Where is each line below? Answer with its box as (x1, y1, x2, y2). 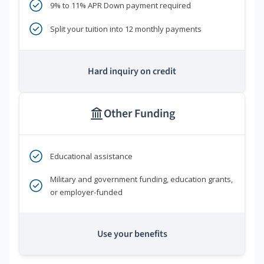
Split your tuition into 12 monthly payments (50, 24, 202, 35)
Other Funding (103, 105, 175, 123)
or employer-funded (50, 187, 123, 198)
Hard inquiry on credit (88, 65, 176, 78)
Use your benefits (97, 227, 167, 241)
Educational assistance (50, 151, 133, 162)
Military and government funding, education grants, (50, 174, 233, 185)
